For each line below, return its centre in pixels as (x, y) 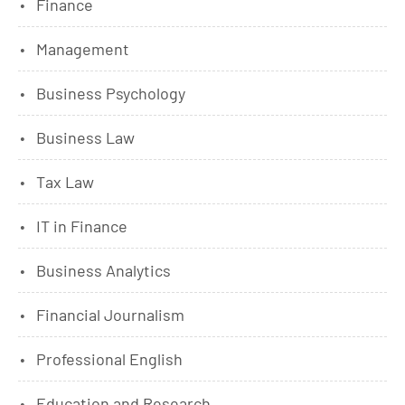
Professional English (109, 359)
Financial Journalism (110, 315)
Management (83, 49)
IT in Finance (82, 226)
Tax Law (65, 182)
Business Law (85, 138)
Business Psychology (111, 94)
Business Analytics (104, 271)
